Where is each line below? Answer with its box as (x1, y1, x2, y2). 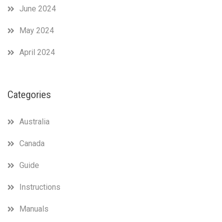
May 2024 (19, 26, 54, 36)
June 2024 (19, 4, 56, 14)
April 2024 (19, 48, 55, 57)
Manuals (19, 204, 49, 214)
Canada (19, 139, 45, 149)
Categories (7, 88, 51, 101)
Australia (19, 117, 50, 127)
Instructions (19, 182, 60, 192)
